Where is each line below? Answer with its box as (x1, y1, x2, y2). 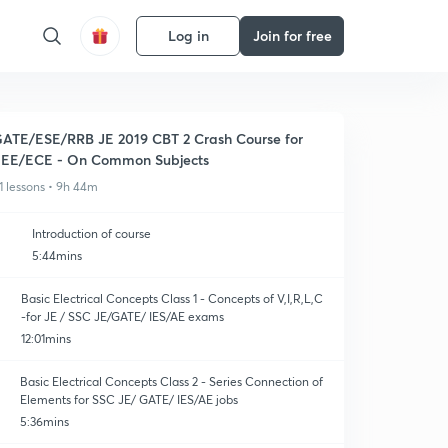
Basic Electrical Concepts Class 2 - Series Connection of (20, 374, 324, 389)
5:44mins (32, 248, 82, 263)
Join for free (252, 26, 332, 45)
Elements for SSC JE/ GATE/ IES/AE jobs (20, 392, 239, 407)
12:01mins (20, 331, 71, 346)
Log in (167, 26, 209, 45)
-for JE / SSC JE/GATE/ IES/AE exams (20, 309, 224, 324)
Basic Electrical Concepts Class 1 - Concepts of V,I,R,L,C (20, 291, 323, 306)
